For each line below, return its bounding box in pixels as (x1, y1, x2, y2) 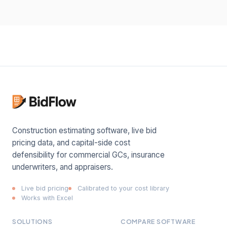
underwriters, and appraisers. (12, 162, 113, 172)
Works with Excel (21, 194, 73, 202)
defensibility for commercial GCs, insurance (12, 150, 165, 160)
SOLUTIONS (12, 217, 53, 225)
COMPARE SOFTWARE (121, 217, 196, 225)
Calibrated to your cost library (78, 184, 169, 192)
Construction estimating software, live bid (12, 126, 157, 135)
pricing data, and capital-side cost (12, 138, 130, 147)
